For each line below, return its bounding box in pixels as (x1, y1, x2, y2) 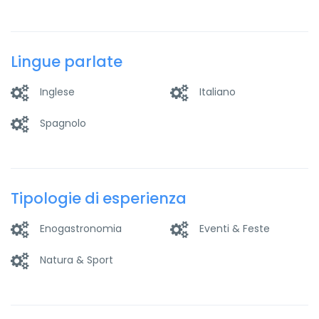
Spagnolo (40, 116, 86, 131)
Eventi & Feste (199, 221, 270, 236)
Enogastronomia (40, 221, 122, 236)
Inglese (40, 85, 75, 100)
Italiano (199, 85, 236, 100)
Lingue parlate (11, 51, 122, 72)
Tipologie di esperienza (11, 187, 187, 209)
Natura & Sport (40, 253, 113, 268)
